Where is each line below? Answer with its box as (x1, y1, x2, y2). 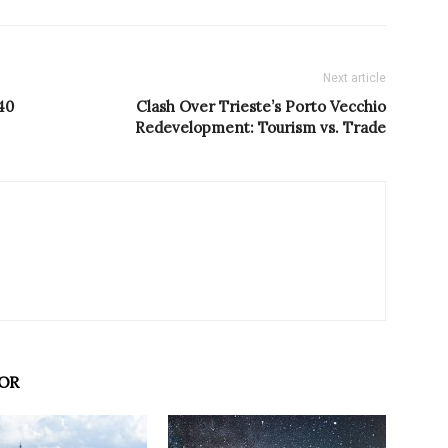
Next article (323, 71, 386, 86)
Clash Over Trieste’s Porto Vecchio (136, 97, 386, 117)
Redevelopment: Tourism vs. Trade (135, 118, 386, 138)
